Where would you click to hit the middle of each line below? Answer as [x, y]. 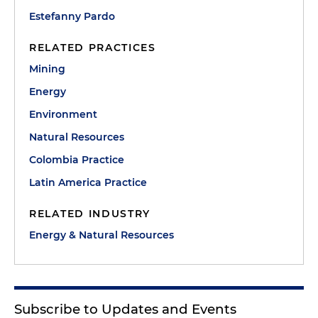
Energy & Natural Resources [102, 235]
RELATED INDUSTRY [90, 213]
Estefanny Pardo [72, 16]
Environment [63, 114]
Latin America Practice [88, 182]
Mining [47, 68]
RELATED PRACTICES [93, 47]
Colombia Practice [77, 159]
